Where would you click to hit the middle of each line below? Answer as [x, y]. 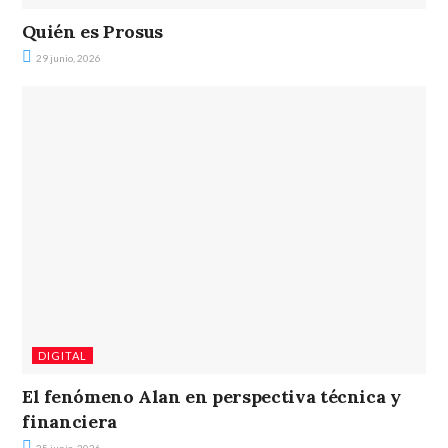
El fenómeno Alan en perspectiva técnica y [211, 397]
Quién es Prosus [92, 32]
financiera [69, 422]
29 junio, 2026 [68, 58]
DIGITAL [63, 356]
